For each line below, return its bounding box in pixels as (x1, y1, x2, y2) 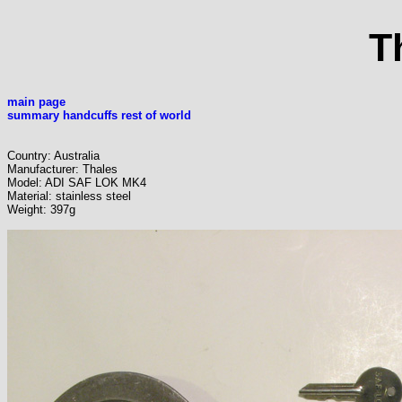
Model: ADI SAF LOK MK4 (7, 176, 146, 190)
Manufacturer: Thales (7, 162, 118, 177)
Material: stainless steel (7, 189, 131, 204)
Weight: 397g (7, 203, 75, 217)
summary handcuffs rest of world (7, 109, 191, 123)
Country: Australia (7, 149, 100, 163)
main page (7, 95, 66, 109)
